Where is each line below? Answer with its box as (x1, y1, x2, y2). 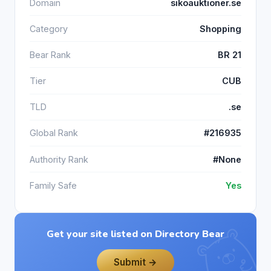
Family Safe (30, 180, 77, 191)
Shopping (200, 23, 241, 34)
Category (30, 23, 68, 34)
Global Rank (30, 128, 78, 139)
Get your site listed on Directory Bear (47, 227, 224, 241)
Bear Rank (30, 49, 71, 60)
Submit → (114, 256, 157, 268)
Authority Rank (30, 154, 88, 165)
